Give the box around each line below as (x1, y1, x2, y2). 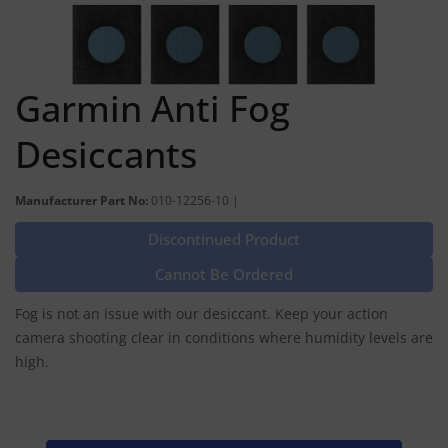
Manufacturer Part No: (15, 191, 151, 208)
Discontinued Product (148, 228, 300, 249)
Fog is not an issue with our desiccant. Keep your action (15, 303, 388, 323)
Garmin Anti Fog (15, 83, 290, 133)
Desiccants (15, 129, 197, 179)
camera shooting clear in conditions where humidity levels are (15, 327, 433, 347)
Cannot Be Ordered (155, 263, 293, 284)
